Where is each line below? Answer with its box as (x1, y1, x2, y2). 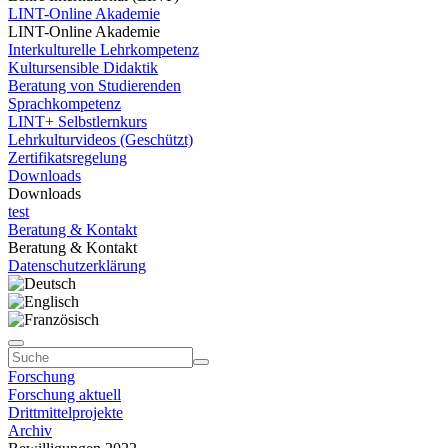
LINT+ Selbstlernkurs (8, 113, 147, 130)
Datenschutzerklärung (8, 257, 146, 274)
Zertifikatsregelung (8, 149, 127, 166)
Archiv (8, 422, 52, 439)
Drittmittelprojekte (8, 404, 123, 421)
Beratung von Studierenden (8, 77, 181, 94)
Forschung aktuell (8, 386, 121, 403)
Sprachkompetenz (8, 95, 121, 112)
